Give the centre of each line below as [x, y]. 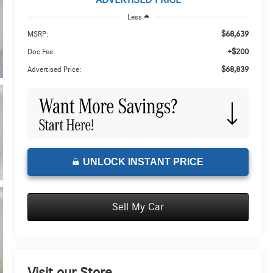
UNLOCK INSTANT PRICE [144, 162]
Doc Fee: [41, 52]
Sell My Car [138, 207]
